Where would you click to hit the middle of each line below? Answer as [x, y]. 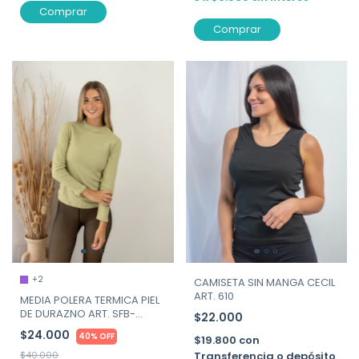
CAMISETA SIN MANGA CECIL [264, 282]
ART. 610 [214, 296]
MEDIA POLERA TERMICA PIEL [90, 300]
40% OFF [97, 336]
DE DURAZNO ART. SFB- [78, 313]
